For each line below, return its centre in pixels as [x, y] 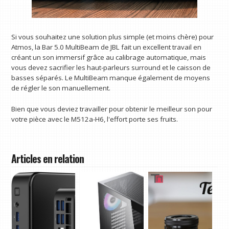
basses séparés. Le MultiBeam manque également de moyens [111, 77]
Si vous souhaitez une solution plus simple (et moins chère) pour [113, 37]
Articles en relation [48, 158]
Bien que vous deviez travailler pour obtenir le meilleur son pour [112, 109]
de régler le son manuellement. [61, 88]
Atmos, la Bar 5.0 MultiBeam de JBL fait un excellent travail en [107, 47]
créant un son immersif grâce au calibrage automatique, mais [109, 57]
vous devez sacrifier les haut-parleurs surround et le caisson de [111, 67]
